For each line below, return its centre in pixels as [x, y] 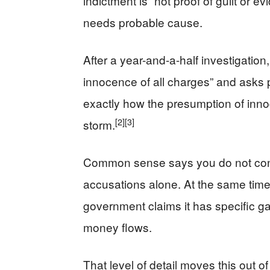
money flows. [118, 227]
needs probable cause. [143, 22]
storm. [99, 124]
